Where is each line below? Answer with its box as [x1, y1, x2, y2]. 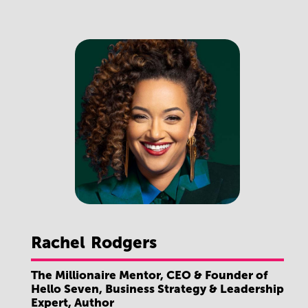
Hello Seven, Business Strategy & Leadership [31, 281, 284, 296]
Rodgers [91, 232, 157, 253]
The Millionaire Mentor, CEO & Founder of [31, 267, 268, 282]
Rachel [31, 232, 85, 253]
